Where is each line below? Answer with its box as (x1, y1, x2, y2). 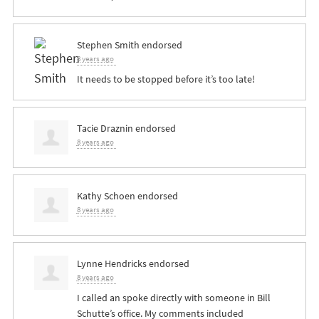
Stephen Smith (76, 38, 140, 53)
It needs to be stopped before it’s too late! (76, 72, 255, 87)
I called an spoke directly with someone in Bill (76, 291, 271, 305)
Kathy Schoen (76, 189, 135, 204)
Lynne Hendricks (76, 256, 147, 271)
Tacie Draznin (76, 121, 133, 136)
